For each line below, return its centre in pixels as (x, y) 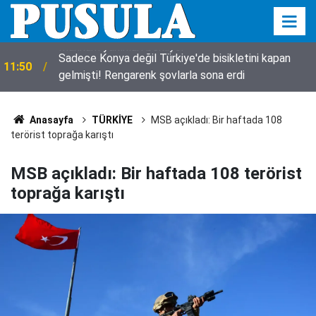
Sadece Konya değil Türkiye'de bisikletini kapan (175, 58)
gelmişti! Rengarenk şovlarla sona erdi (152, 75)
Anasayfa (50, 120)
